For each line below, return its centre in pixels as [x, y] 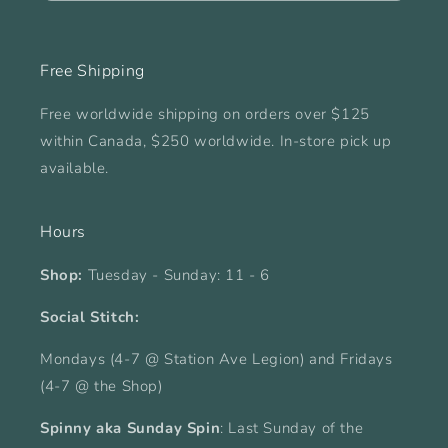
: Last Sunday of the [292, 428]
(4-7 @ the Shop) [101, 386]
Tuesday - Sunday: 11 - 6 [179, 275]
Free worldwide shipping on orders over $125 [205, 114]
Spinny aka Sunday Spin [130, 428]
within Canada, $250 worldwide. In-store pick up [216, 141]
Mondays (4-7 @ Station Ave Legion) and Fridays [216, 359]
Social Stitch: [90, 317]
